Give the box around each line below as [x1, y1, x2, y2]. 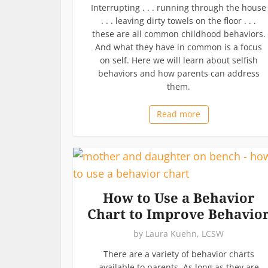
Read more [157, 108, 200, 120]
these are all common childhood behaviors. [92, 28, 266, 39]
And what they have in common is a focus [95, 41, 262, 53]
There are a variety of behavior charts [103, 248, 254, 260]
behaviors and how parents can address [98, 67, 260, 79]
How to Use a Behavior [102, 188, 255, 206]
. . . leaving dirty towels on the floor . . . [101, 14, 256, 26]
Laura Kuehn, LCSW [145, 227, 224, 239]
